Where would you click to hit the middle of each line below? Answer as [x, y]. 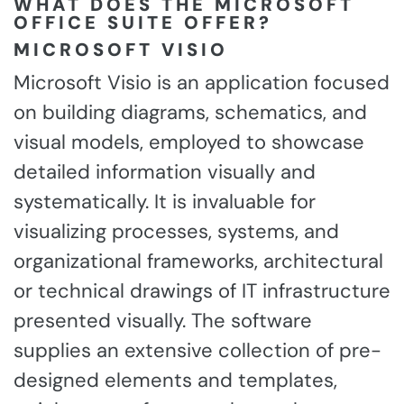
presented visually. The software [163, 321]
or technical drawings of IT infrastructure [202, 291]
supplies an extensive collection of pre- [197, 351]
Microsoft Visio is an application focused [202, 83]
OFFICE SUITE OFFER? [143, 23]
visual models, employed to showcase [189, 142]
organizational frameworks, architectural [198, 262]
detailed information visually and [165, 172]
